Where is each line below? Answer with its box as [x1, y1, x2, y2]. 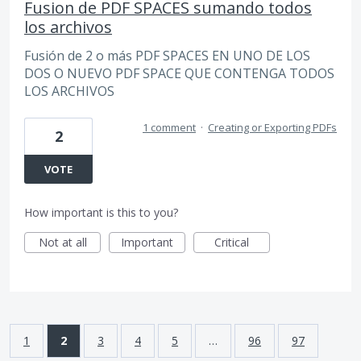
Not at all [38, 234, 87, 250]
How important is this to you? [24, 205, 178, 220]
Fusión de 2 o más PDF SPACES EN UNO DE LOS [24, 46, 310, 64]
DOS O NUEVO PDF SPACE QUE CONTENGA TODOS [24, 64, 334, 82]
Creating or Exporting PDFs [208, 120, 337, 135]
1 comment [143, 120, 196, 135]
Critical [214, 234, 249, 250]
